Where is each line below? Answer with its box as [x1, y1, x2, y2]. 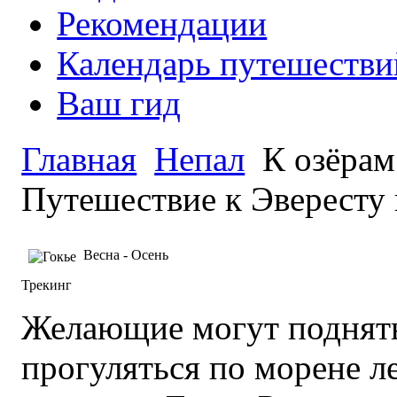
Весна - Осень [83, 246, 169, 262]
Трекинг [21, 276, 73, 292]
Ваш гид [57, 83, 182, 122]
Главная [21, 139, 137, 178]
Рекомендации [57, 4, 268, 43]
